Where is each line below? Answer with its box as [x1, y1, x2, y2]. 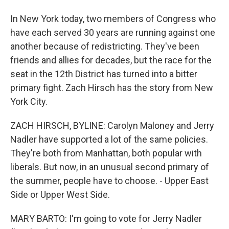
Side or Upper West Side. [10, 189, 110, 200]
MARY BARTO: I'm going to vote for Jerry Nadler [10, 213, 202, 224]
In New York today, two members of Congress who [10, 13, 216, 24]
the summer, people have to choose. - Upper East [10, 175, 209, 186]
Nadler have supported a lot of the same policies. [10, 134, 208, 145]
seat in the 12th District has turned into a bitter [10, 68, 197, 79]
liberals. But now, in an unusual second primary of [10, 162, 209, 172]
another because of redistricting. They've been [10, 41, 199, 52]
